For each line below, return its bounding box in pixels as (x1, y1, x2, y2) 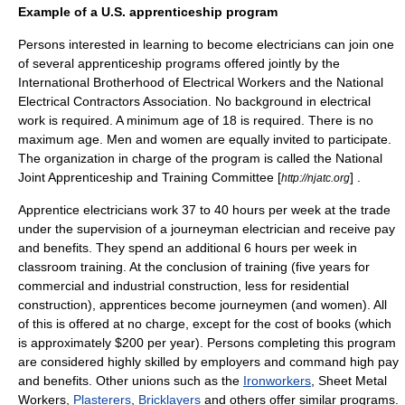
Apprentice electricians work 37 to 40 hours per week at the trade (18, 202, 391, 217)
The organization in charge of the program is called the (18, 151, 335, 165)
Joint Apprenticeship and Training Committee (18, 170, 274, 184)
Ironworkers (243, 373, 311, 388)
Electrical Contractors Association (18, 94, 208, 108)
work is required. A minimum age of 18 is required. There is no (18, 113, 373, 127)
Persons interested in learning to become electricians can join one (18, 37, 394, 52)
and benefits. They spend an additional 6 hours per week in (18, 240, 357, 255)
